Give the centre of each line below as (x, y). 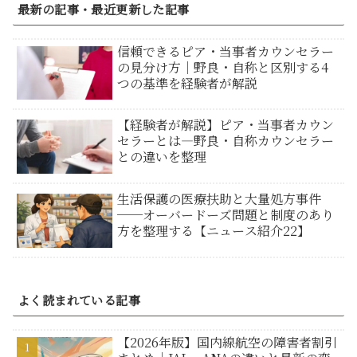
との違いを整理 (162, 157)
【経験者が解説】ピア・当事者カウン (226, 125)
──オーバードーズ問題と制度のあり (226, 215)
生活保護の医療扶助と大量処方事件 (220, 199)
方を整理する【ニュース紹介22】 (214, 231)
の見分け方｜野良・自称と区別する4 (223, 67)
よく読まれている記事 (79, 300)
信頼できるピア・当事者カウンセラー (226, 51)
